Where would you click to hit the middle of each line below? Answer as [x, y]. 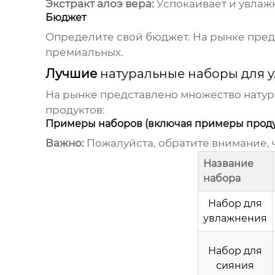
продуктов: [75, 110]
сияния [235, 266]
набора [222, 179]
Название [228, 164]
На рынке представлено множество [144, 95]
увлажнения [235, 219]
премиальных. [84, 52]
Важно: [64, 143]
